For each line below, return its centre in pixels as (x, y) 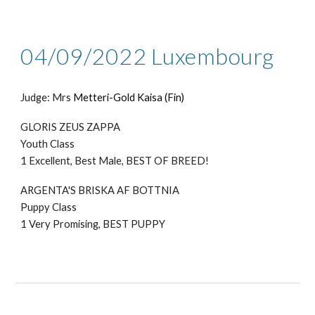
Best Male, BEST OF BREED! (143, 161)
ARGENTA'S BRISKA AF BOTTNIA (100, 191)
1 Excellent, (48, 161)
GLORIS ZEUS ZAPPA (71, 127)
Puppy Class (49, 207)
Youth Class (48, 144)
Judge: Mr (44, 98)
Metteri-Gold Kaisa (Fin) (129, 98)
